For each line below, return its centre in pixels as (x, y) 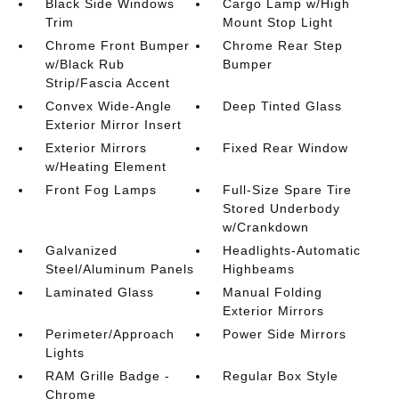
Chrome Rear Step (283, 45)
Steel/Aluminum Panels (119, 269)
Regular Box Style (281, 376)
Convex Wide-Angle (108, 106)
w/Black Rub (85, 64)
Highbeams (259, 269)
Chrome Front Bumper (117, 45)
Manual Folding (273, 292)
